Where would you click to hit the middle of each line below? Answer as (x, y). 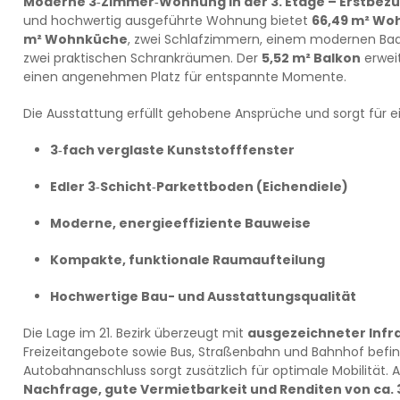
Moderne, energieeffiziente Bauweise (180, 223)
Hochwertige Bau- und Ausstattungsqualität (203, 296)
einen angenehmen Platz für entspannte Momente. (184, 77)
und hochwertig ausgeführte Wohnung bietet (167, 21)
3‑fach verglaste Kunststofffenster (172, 150)
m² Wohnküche (75, 39)
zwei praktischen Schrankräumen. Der (142, 58)
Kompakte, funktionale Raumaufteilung (187, 260)
